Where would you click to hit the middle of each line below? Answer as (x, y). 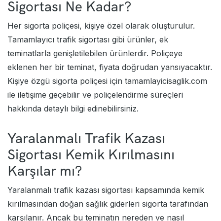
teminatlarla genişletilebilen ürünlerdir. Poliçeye (95, 53)
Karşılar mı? (45, 170)
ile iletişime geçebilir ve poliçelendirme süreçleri (95, 94)
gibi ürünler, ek (139, 39)
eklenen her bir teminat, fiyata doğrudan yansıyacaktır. (110, 67)
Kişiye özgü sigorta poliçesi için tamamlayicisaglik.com (107, 81)
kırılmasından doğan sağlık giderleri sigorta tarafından (108, 203)
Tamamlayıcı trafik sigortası (58, 39)
